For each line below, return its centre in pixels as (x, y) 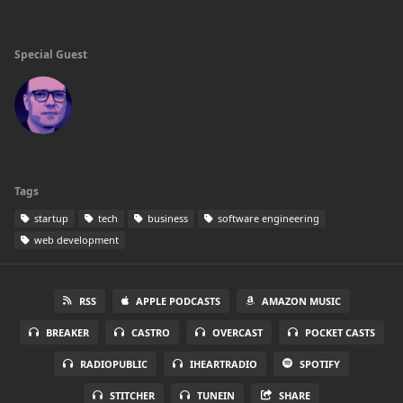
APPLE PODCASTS (178, 301)
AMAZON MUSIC (301, 301)
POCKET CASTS (340, 332)
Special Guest (51, 54)
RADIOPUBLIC (114, 364)
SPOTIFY (320, 364)
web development (75, 240)
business (166, 218)
